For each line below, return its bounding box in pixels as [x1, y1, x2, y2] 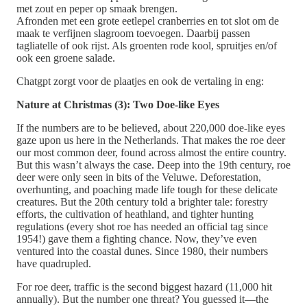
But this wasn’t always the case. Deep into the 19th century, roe [16, 159, 291, 171]
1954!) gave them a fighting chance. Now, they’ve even [16, 233, 257, 245]
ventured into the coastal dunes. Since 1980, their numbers [16, 245, 268, 258]
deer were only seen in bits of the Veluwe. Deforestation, [16, 171, 261, 184]
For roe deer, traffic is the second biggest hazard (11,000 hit [16, 281, 272, 293]
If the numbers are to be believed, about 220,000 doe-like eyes [16, 122, 285, 134]
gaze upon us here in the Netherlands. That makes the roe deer [16, 134, 285, 147]
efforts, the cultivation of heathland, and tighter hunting [16, 208, 254, 221]
